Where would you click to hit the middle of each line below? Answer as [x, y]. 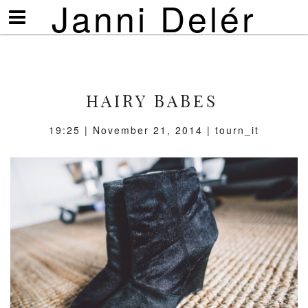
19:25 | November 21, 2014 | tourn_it [154, 130]
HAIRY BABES [152, 101]
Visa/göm [37, 14]
